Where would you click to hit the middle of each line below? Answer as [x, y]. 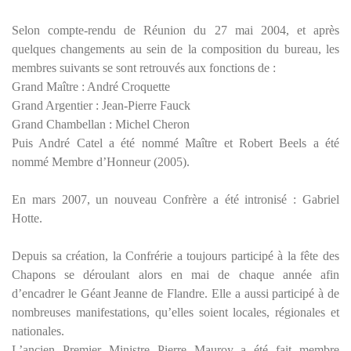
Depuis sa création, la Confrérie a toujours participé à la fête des [175, 255]
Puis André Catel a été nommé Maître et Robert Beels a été [175, 143]
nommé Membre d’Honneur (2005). [101, 161]
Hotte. [27, 218]
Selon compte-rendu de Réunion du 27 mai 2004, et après [175, 30]
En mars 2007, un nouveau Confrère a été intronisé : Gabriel [175, 199]
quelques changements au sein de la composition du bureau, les [175, 49]
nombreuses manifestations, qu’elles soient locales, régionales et [175, 312]
